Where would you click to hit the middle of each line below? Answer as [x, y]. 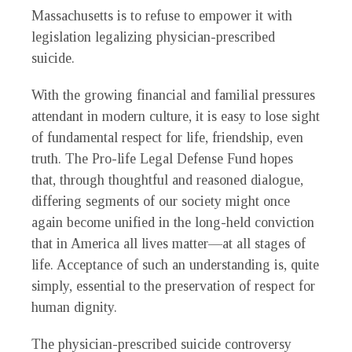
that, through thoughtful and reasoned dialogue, [167, 180]
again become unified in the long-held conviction [173, 223]
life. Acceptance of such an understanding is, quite [175, 265]
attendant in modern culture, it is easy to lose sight [176, 117]
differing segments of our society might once [161, 202]
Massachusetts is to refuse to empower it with [162, 16]
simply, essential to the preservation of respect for [173, 286]
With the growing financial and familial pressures [173, 95]
